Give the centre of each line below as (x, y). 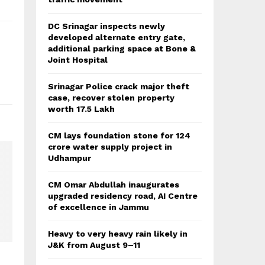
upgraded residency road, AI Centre (123, 196)
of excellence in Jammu (98, 207)
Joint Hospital (78, 60)
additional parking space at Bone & (122, 49)
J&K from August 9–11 (94, 245)
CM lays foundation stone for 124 (119, 135)
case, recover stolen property (111, 98)
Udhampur (70, 158)
